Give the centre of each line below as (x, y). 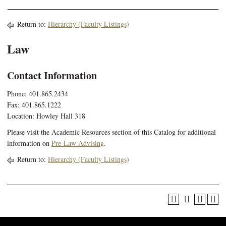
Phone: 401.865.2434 (38, 94)
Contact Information (52, 75)
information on (29, 143)
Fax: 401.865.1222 (34, 105)
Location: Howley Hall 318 (46, 116)
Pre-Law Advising (78, 143)
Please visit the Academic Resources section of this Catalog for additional (111, 132)
